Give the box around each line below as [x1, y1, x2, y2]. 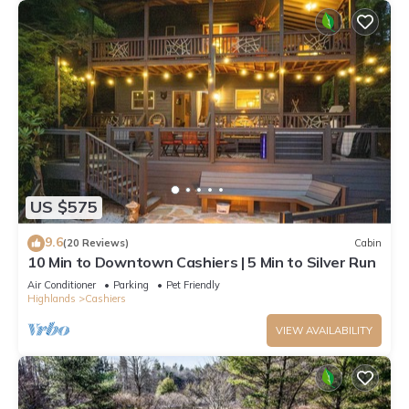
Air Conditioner [27, 278, 96, 291]
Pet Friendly [166, 278, 220, 291]
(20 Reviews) [63, 236, 129, 250]
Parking [113, 278, 149, 291]
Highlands [27, 291, 76, 305]
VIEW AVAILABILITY [276, 323, 372, 337]
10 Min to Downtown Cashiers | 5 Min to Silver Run [27, 252, 376, 271]
